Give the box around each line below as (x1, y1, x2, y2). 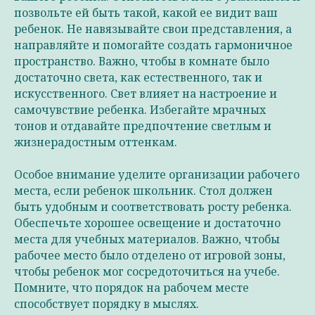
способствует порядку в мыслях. (14, 296, 199, 311)
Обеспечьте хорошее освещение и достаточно (14, 215, 281, 231)
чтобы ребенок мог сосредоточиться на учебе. (14, 264, 280, 279)
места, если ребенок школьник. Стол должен (14, 183, 273, 198)
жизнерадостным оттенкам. (14, 134, 177, 150)
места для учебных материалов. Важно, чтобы (14, 231, 280, 247)
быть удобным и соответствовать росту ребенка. (14, 199, 292, 214)
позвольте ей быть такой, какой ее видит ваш (14, 5, 278, 20)
